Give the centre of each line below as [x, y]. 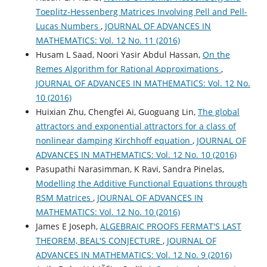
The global [218, 111]
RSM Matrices [64, 197]
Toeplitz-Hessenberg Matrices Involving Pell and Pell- [141, 11]
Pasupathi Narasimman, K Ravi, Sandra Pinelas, [130, 169]
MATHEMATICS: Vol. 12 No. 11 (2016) [108, 40]
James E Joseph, [68, 226]
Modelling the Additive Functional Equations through [141, 183]
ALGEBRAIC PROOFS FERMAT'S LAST [170, 226]
